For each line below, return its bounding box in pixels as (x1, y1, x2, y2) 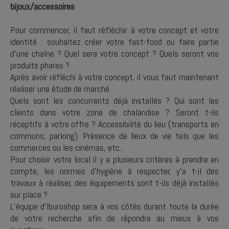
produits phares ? (10, 59, 72, 71)
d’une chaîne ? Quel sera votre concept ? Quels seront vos (10, 48, 219, 59)
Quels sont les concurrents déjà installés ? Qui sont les (10, 95, 219, 106)
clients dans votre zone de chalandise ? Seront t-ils (10, 106, 219, 118)
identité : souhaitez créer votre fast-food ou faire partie (10, 36, 219, 48)
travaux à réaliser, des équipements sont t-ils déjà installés (10, 177, 219, 189)
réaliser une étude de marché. (10, 83, 113, 95)
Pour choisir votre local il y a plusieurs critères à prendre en (10, 153, 219, 165)
